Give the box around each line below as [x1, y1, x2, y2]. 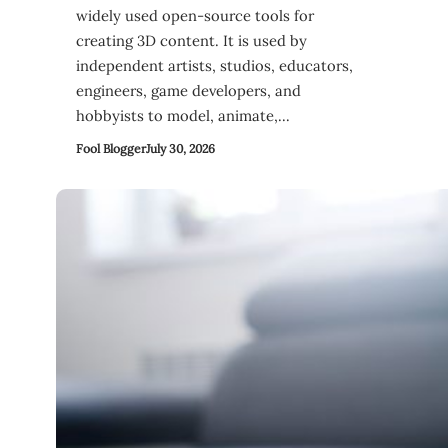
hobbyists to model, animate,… [76, 106, 290, 126]
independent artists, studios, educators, [76, 56, 353, 76]
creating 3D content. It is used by [76, 31, 307, 51]
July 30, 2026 [146, 141, 215, 157]
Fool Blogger [76, 141, 146, 157]
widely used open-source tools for [76, 6, 314, 26]
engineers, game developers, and [76, 81, 301, 101]
